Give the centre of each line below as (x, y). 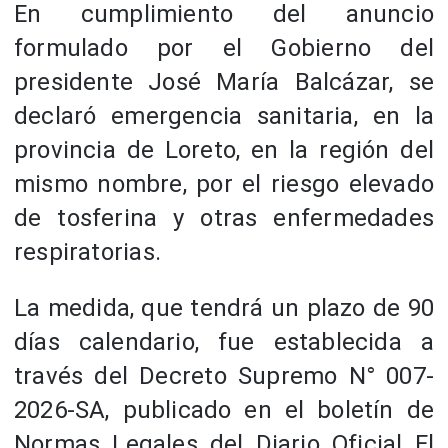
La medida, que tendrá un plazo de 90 (224, 308)
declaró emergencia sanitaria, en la (224, 116)
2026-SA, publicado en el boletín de (224, 410)
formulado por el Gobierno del (224, 48)
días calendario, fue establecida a (224, 342)
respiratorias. (87, 252)
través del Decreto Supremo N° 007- (224, 376)
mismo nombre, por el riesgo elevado (224, 184)
